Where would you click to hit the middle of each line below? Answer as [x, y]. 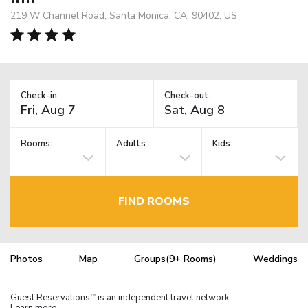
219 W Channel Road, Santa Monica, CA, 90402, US [124, 15]
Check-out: [188, 95]
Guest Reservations [50, 297]
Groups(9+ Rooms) [175, 259]
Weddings [275, 259]
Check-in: [40, 95]
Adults [131, 144]
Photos [26, 259]
